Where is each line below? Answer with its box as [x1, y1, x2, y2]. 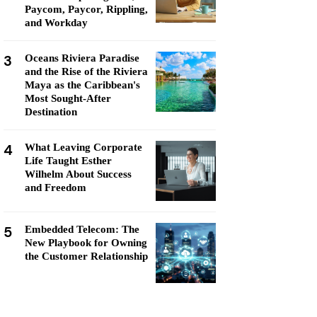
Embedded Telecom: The [25, 224, 139, 235]
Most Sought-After [25, 93, 111, 104]
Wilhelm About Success [25, 168, 132, 180]
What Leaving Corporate [25, 142, 142, 153]
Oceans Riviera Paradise [25, 52, 139, 64]
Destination [25, 106, 77, 117]
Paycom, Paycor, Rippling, [25, 4, 148, 15]
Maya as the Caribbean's [25, 79, 140, 91]
